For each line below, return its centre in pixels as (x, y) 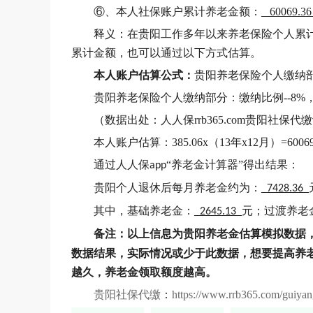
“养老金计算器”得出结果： (233, 165)
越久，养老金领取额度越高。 (144, 272)
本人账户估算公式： (144, 75)
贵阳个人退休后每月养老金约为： (177, 188)
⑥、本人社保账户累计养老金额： (177, 12)
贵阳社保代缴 (127, 294)
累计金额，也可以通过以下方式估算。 (166, 53)
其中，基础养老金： (144, 211)
